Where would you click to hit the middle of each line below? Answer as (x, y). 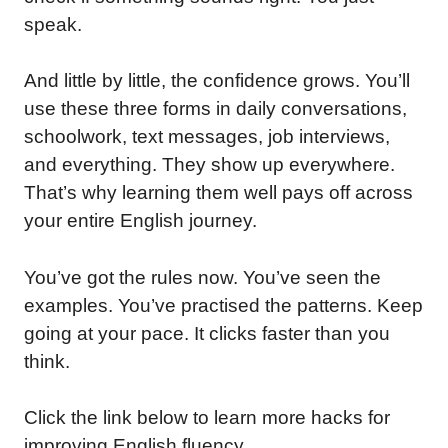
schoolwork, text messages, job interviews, (207, 136)
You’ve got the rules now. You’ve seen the (202, 277)
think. (47, 361)
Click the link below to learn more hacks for (207, 417)
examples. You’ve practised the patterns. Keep (223, 305)
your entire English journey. (140, 220)
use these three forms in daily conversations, (215, 108)
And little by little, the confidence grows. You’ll (217, 80)
